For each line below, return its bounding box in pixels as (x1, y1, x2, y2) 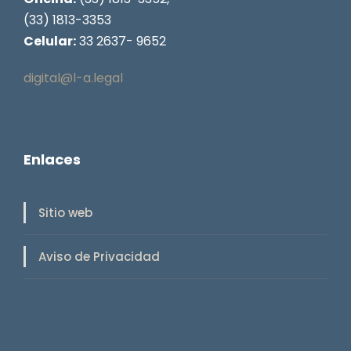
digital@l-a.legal (24, 68, 123, 87)
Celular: (24, 31, 76, 50)
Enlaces (24, 149, 81, 169)
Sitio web (38, 204, 92, 221)
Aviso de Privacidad (38, 248, 160, 265)
